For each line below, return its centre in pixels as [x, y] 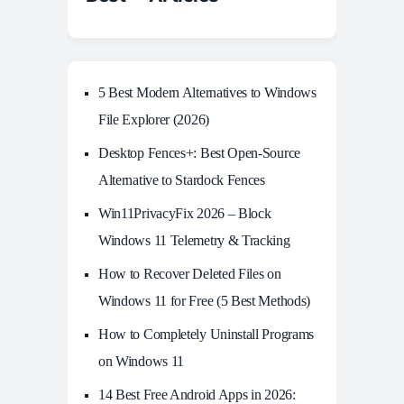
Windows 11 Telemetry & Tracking [194, 241]
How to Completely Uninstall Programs [207, 335]
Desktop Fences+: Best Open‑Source [199, 153]
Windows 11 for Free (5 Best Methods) [205, 301]
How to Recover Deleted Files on [190, 274]
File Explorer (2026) [154, 120]
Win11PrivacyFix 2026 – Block [185, 214]
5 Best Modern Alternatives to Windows [207, 93]
